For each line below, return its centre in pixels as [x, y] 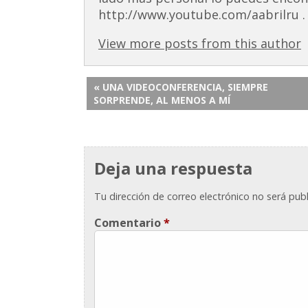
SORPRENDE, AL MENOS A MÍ [162, 100]
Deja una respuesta [174, 168]
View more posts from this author [200, 43]
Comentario [129, 222]
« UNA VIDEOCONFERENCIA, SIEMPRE [180, 87]
